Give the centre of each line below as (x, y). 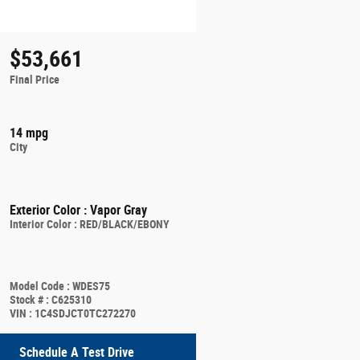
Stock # (27, 299)
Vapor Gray (120, 210)
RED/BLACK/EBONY (124, 224)
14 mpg (29, 133)
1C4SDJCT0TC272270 (85, 313)
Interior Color (40, 224)
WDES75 (91, 286)
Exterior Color (45, 210)
